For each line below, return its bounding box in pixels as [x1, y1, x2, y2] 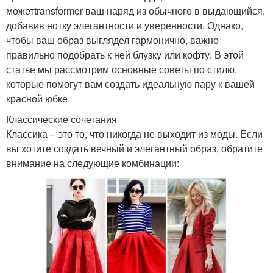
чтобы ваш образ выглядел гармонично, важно [6, 33, 219, 48]
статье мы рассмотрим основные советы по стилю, [6, 62, 237, 77]
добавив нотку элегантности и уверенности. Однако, [6, 18, 243, 33]
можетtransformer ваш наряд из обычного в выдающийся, [6, 4, 265, 18]
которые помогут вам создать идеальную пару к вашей [6, 77, 255, 91]
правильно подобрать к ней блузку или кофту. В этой [6, 48, 244, 62]
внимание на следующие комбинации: [6, 156, 179, 171]
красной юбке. [6, 91, 70, 106]
